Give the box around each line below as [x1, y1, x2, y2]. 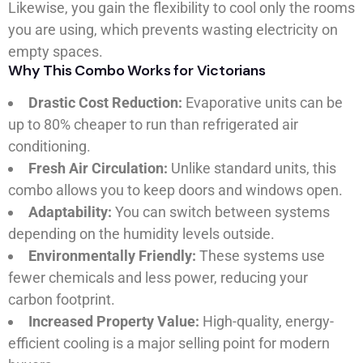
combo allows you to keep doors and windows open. [8, 181, 343, 199]
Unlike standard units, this [168, 160, 336, 177]
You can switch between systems [112, 203, 330, 221]
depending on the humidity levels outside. [8, 225, 275, 243]
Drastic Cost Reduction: [28, 94, 182, 112]
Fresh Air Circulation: [28, 160, 168, 177]
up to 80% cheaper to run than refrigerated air [8, 116, 298, 134]
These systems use [196, 247, 325, 265]
